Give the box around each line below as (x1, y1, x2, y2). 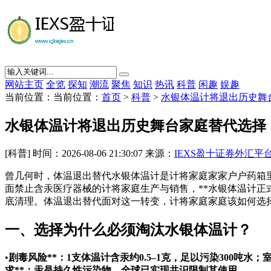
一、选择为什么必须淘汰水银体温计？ (5, 221, 252, 238)
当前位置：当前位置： (5, 91, 102, 102)
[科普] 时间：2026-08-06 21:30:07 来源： (5, 148, 174, 158)
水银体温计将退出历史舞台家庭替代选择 (5, 117, 266, 134)
